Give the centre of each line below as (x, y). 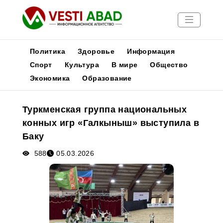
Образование (107, 78)
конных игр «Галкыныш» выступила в (111, 123)
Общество (169, 65)
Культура (82, 65)
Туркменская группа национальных (105, 110)
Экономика (50, 78)
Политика (47, 51)
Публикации (28, 102)
